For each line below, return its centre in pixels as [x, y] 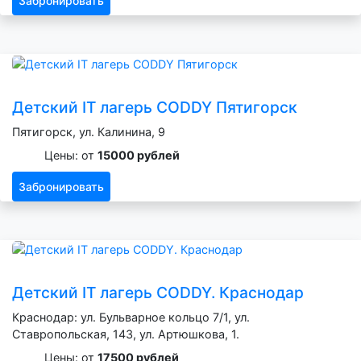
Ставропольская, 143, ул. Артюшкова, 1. [126, 334]
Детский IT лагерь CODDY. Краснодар [158, 293]
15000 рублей [139, 155]
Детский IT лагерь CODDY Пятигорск [155, 107]
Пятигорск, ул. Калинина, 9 [89, 131]
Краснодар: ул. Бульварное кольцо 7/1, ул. [131, 317]
